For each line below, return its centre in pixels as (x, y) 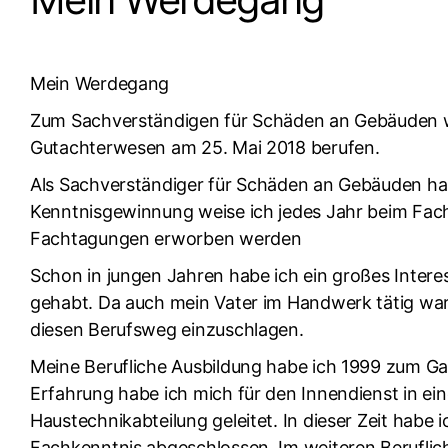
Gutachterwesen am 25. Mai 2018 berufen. (205, 147)
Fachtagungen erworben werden (166, 238)
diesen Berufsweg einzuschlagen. (167, 329)
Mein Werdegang (100, 83)
